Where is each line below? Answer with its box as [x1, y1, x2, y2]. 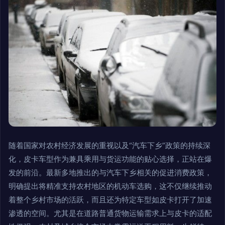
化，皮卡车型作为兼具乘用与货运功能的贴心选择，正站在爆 [9, 154, 212, 164]
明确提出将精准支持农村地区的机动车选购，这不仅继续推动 [9, 181, 212, 191]
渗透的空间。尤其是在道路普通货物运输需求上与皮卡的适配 [9, 208, 212, 218]
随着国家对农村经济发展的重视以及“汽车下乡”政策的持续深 [9, 141, 210, 151]
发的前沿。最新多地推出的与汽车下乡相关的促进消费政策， [9, 168, 212, 178]
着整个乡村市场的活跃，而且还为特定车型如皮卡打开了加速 [9, 195, 212, 205]
